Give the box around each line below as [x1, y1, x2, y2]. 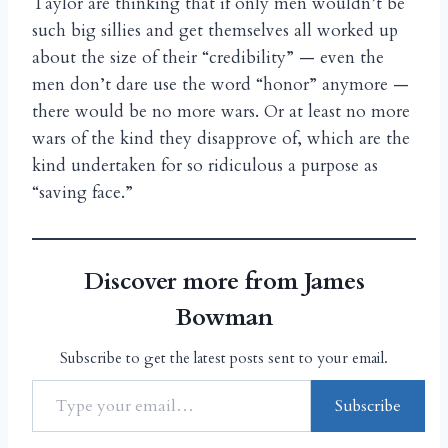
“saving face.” [32, 180, 133, 204]
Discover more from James [83, 264, 365, 298]
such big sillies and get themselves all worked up [32, 18, 398, 42]
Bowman [175, 300, 273, 334]
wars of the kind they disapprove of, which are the [32, 126, 410, 150]
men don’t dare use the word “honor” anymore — [32, 72, 409, 96]
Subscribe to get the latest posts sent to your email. [60, 347, 388, 368]
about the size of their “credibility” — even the [32, 45, 384, 69]
